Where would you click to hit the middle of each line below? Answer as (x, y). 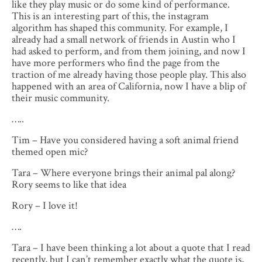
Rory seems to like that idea (69, 185)
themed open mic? (50, 152)
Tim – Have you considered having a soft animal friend (125, 140)
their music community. (62, 98)
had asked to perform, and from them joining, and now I (129, 51)
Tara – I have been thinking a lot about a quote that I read (131, 248)
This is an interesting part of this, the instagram (110, 16)
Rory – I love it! (46, 206)
